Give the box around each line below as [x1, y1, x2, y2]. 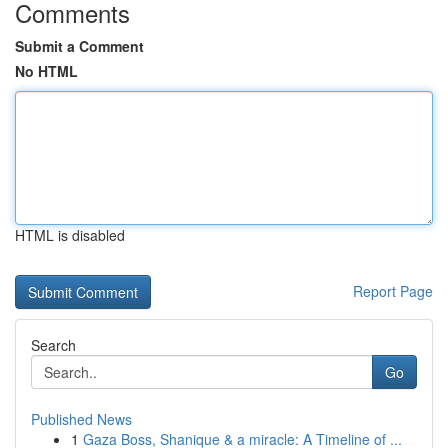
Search [31, 335, 76, 355]
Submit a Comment [15, 36, 144, 56]
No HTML [15, 61, 78, 81]
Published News [31, 409, 132, 429]
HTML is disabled [15, 225, 125, 245]
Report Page [353, 281, 433, 301]
